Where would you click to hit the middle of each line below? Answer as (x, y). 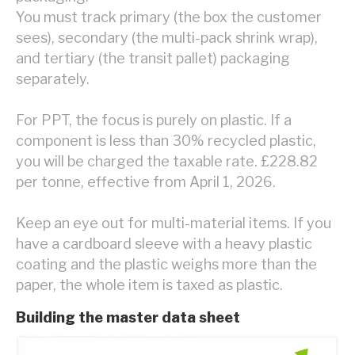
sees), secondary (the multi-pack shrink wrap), (167, 38)
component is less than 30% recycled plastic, (166, 141)
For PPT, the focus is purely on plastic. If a (154, 120)
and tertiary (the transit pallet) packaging (153, 59)
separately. (53, 79)
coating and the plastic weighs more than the (166, 265)
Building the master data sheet (128, 318)
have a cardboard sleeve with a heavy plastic (164, 244)
